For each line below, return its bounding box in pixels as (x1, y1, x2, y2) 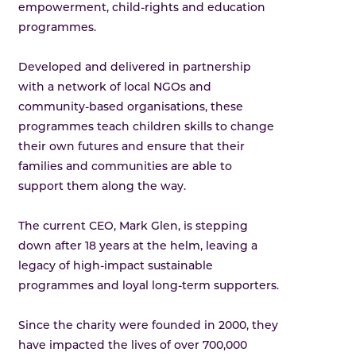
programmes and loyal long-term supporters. (18, 280, 280, 292)
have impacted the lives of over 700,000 (18, 339, 248, 352)
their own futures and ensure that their (18, 141, 246, 153)
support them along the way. (18, 180, 187, 193)
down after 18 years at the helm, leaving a (18, 240, 258, 253)
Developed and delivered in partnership (18, 61, 252, 74)
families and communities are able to (18, 161, 233, 173)
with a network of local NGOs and (18, 81, 212, 94)
